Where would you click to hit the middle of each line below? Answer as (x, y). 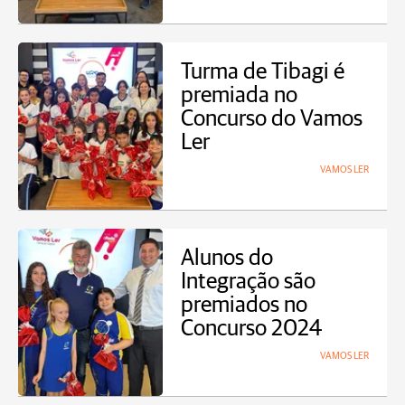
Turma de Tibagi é (263, 72)
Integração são (248, 282)
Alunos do (227, 258)
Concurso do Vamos (272, 119)
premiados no (244, 305)
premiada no (239, 95)
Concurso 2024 (251, 329)
